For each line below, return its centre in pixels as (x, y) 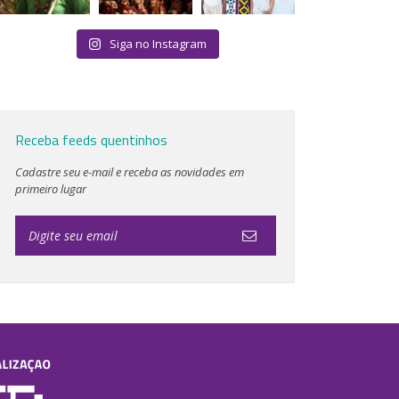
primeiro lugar (51, 189)
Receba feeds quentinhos (91, 140)
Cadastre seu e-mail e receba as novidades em (130, 172)
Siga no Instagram (159, 44)
